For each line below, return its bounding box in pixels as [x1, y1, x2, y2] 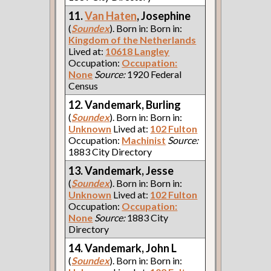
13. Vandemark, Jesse [68, 163, 174, 177]
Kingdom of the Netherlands [68, 33, 197, 45]
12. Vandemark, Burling [68, 97, 181, 111]
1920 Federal [125, 68, 182, 80]
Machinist [122, 134, 166, 146]
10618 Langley [105, 45, 170, 57]
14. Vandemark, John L [68, 241, 177, 255]
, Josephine [137, 8, 191, 22]
